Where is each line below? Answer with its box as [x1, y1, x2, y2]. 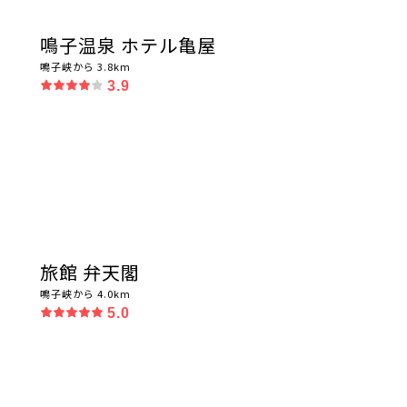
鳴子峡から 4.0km [40, 286, 131, 301]
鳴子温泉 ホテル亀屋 [40, 32, 216, 58]
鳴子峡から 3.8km [40, 59, 131, 74]
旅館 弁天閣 [40, 259, 140, 285]
